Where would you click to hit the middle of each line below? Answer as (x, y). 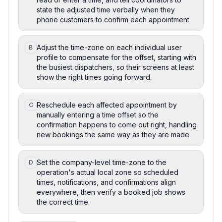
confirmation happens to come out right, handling (117, 124)
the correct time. (63, 202)
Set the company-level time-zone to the (102, 162)
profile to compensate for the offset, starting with (116, 57)
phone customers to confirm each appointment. (114, 19)
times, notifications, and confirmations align (106, 182)
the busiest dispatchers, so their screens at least (115, 67)
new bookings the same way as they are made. (114, 134)
